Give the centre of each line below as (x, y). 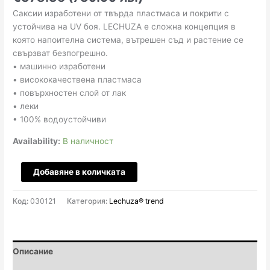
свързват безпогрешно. (61, 53)
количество (36, 168)
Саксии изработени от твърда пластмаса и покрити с (121, 14)
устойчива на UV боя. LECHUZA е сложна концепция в (124, 27)
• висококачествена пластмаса (77, 80)
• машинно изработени (59, 67)
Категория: (88, 201)
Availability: (37, 141)
